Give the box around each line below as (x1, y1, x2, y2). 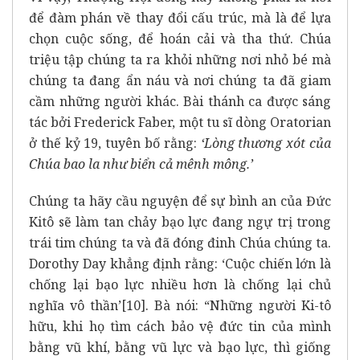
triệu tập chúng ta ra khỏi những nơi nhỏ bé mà (29, 50, 331, 68)
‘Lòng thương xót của (196, 133, 332, 152)
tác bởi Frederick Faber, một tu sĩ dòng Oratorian (29, 112, 331, 131)
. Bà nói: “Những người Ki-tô (145, 296, 331, 314)
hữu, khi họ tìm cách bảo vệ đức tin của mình (29, 317, 331, 335)
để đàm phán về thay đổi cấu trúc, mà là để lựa (29, 8, 331, 27)
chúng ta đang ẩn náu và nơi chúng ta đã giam (29, 71, 331, 89)
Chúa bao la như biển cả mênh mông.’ (29, 154, 253, 173)
